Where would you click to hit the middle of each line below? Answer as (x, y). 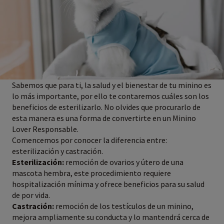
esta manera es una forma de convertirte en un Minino (104, 118)
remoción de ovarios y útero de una (124, 162)
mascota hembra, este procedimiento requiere (91, 173)
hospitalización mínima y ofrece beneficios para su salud (108, 184)
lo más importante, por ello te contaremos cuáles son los (110, 96)
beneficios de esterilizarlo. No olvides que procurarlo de (106, 107)
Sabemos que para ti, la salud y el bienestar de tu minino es (112, 85)
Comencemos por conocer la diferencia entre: (89, 140)
